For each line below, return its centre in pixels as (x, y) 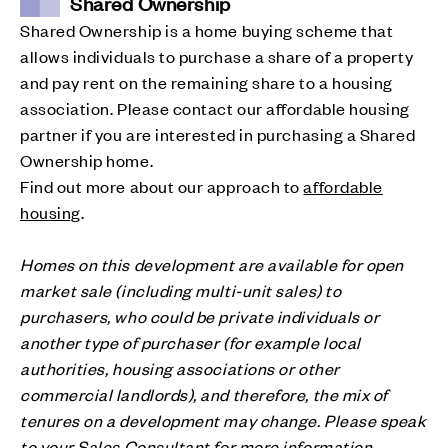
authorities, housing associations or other (180, 368)
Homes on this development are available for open (212, 264)
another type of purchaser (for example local (190, 342)
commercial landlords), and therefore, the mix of (204, 394)
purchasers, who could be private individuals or (200, 316)
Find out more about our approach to (162, 186)
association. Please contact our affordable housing (215, 108)
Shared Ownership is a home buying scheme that (207, 30)
